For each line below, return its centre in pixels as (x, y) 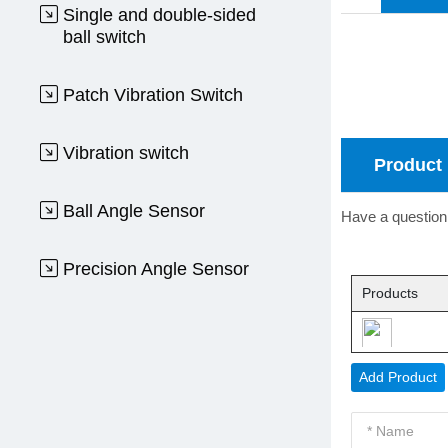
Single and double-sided (160, 15)
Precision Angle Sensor (156, 269)
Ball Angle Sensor (134, 211)
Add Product (397, 376)
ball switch (105, 37)
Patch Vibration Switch (153, 95)
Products (389, 292)
